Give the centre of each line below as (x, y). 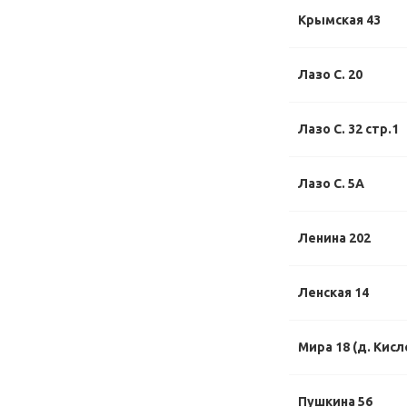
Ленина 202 (334, 238)
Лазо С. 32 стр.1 (348, 129)
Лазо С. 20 (330, 74)
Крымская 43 (339, 20)
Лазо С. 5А (331, 184)
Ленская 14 (333, 293)
